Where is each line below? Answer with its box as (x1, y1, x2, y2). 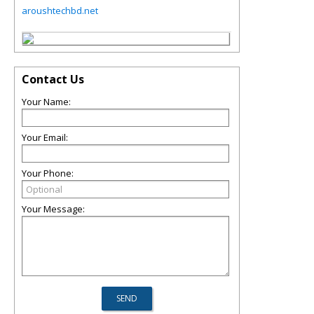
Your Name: (22, 95, 71, 108)
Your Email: (22, 131, 68, 144)
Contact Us (22, 71, 84, 87)
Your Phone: (22, 167, 74, 179)
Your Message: (22, 203, 85, 215)
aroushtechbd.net (22, 4, 98, 17)
